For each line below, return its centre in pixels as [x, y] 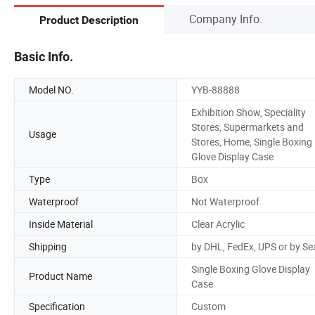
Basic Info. [44, 56]
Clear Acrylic [218, 224]
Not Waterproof [225, 201]
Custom [208, 306]
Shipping [48, 246]
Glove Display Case [232, 156]
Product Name [60, 276]
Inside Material [61, 224]
